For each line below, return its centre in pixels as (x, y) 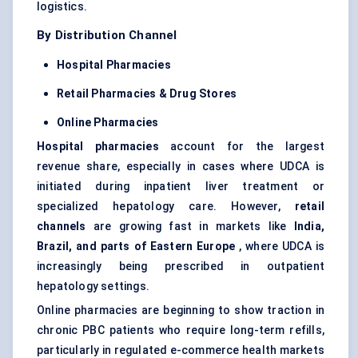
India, (309, 227)
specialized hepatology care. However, (166, 207)
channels (62, 227)
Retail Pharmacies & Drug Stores (147, 94)
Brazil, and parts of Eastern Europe (136, 247)
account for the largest (241, 147)
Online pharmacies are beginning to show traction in (181, 310)
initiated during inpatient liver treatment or (181, 187)
